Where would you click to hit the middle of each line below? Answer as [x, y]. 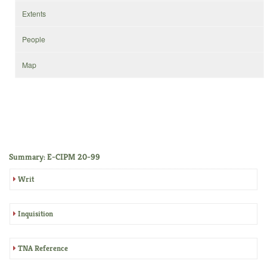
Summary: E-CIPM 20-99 [55, 156]
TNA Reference [43, 248]
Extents [34, 14]
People [34, 39]
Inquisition [35, 213]
